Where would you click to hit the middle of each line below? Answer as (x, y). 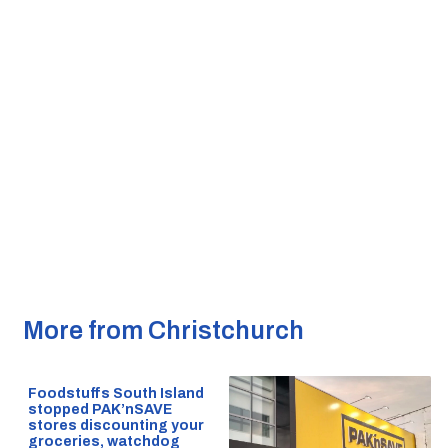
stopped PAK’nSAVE (99, 410)
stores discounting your (115, 426)
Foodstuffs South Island (115, 394)
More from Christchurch (163, 331)
